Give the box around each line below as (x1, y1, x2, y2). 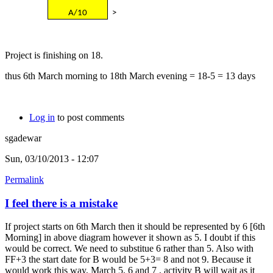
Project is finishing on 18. (5, 49, 103, 60)
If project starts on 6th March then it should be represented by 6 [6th (5, 221, 265, 232)
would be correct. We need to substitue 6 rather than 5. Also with (5, 243, 253, 254)
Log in (29, 112, 55, 122)
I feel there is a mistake (5, 196, 118, 210)
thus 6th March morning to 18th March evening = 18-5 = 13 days (5, 70, 255, 81)
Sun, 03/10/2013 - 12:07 (5, 153, 99, 164)
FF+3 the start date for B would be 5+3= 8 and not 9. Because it (5, 254, 251, 265)
